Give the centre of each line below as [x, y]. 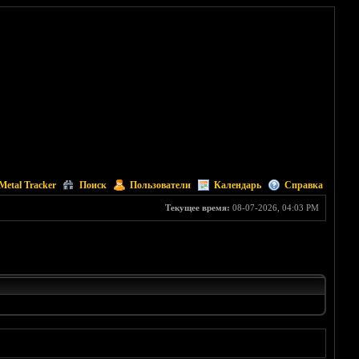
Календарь [237, 185]
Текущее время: [197, 208]
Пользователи [160, 185]
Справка [303, 185]
